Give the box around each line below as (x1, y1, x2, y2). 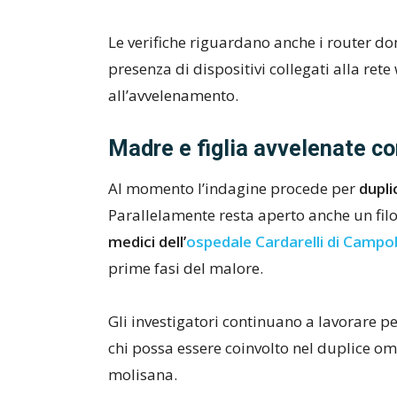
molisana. (108, 364, 177, 385)
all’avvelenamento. (108, 85, 238, 105)
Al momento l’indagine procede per (108, 178, 359, 198)
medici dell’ (108, 231, 186, 252)
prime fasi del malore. (108, 258, 263, 278)
